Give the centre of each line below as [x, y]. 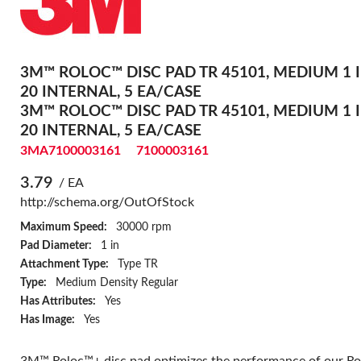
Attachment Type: [64, 263]
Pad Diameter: [56, 245]
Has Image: [47, 319]
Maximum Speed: [63, 226]
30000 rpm [144, 226]
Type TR [138, 263]
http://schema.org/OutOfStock [107, 202]
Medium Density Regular [117, 282]
